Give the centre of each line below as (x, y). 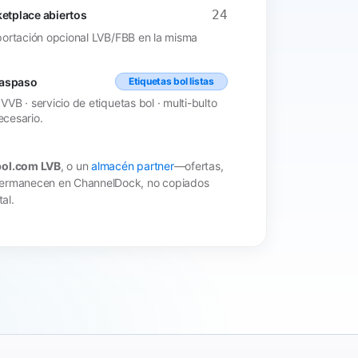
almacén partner (133, 165)
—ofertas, (199, 165)
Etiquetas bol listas (171, 82)
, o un (76, 165)
